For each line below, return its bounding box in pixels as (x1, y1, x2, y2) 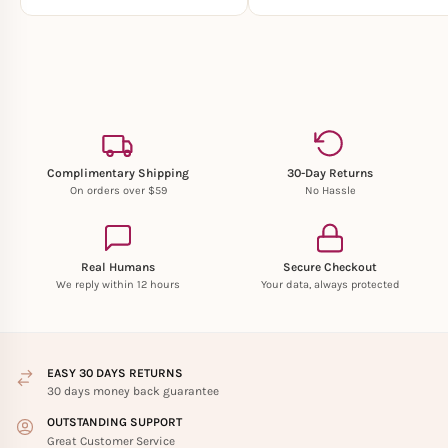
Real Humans (81, 260, 155, 275)
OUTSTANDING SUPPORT (47, 415, 182, 430)
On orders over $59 (69, 184, 167, 198)
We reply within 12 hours (56, 278, 180, 292)
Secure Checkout (283, 260, 377, 275)
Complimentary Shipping (47, 166, 189, 181)
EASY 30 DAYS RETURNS (47, 366, 183, 381)
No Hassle (304, 184, 356, 198)
